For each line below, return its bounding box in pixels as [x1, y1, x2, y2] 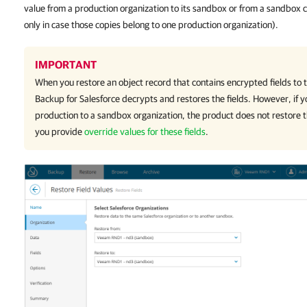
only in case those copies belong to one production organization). [24, 19, 278, 30]
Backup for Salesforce [35, 93, 120, 104]
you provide [35, 126, 84, 137]
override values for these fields [84, 126, 206, 137]
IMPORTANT [35, 58, 97, 71]
